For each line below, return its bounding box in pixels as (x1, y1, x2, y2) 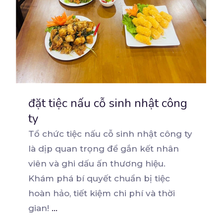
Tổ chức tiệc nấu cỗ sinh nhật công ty (28, 128, 193, 139)
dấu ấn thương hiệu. (78, 158, 166, 168)
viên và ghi (28, 158, 78, 168)
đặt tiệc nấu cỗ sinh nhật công (28, 95, 188, 111)
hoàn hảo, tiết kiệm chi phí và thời (28, 188, 175, 198)
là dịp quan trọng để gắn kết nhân (28, 143, 179, 154)
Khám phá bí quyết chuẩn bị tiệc (28, 173, 170, 183)
